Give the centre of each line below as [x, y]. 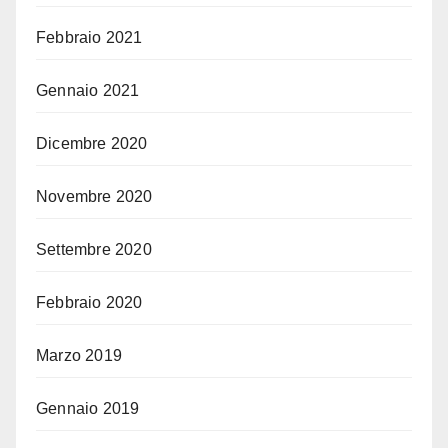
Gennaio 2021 [88, 91]
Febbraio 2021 [89, 38]
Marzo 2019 [79, 356]
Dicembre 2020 [92, 144]
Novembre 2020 [94, 197]
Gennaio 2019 [88, 409]
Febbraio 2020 [89, 303]
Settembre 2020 [94, 250]
